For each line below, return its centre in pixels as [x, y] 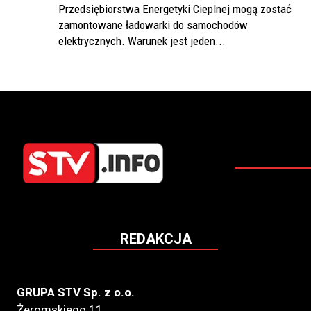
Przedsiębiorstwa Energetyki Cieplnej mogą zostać [175, 9]
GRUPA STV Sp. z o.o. [76, 293]
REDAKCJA [155, 239]
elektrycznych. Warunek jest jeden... [142, 41]
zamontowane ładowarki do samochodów [153, 25]
